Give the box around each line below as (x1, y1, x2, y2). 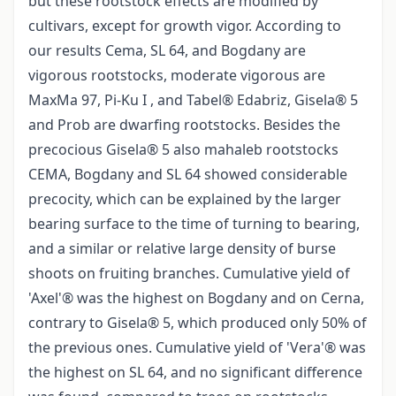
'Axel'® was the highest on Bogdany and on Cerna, (28, 288, 364, 308)
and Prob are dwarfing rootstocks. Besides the (28, 115, 340, 135)
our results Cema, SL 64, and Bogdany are (28, 41, 306, 61)
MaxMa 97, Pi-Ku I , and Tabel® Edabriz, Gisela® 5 (28, 90, 358, 110)
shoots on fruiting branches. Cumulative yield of (28, 263, 350, 284)
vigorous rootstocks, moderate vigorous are (28, 65, 325, 86)
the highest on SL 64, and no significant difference (28, 362, 362, 383)
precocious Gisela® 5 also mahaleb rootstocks (28, 140, 339, 160)
